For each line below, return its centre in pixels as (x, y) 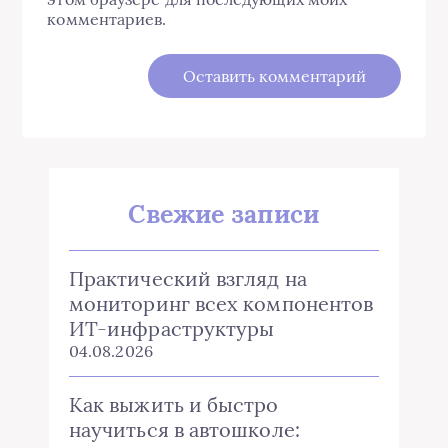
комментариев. (107, 19)
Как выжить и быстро (174, 404)
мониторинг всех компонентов (221, 303)
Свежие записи (224, 214)
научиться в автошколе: (184, 429)
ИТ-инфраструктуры (172, 328)
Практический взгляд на (188, 278)
